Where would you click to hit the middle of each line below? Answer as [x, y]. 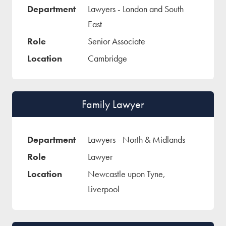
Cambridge [107, 59]
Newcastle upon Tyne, [127, 174]
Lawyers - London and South [136, 9]
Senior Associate [117, 41]
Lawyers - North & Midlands [136, 140]
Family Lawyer [113, 104]
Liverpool [104, 189]
